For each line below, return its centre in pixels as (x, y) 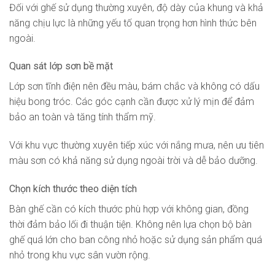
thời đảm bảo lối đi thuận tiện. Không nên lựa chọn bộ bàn (130, 224)
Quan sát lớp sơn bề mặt (61, 66)
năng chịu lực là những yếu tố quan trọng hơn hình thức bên (133, 23)
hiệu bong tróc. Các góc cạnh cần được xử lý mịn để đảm (132, 102)
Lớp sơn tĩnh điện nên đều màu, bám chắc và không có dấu (134, 87)
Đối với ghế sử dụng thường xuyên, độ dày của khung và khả (136, 7)
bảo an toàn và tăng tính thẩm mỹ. (83, 117)
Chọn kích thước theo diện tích (73, 188)
